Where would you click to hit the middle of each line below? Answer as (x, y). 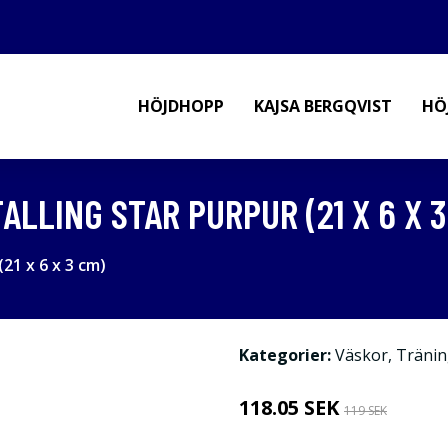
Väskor (361, 355)
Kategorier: (285, 355)
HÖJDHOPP (181, 106)
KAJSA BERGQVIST (323, 106)
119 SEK (365, 410)
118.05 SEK (291, 407)
